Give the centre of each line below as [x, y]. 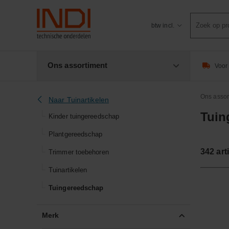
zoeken [202, 28]
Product [203, 18]
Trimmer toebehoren [79, 152]
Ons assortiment [78, 65]
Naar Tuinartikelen [79, 100]
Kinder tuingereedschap [84, 116]
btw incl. [163, 25]
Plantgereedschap [76, 134]
